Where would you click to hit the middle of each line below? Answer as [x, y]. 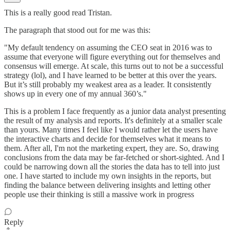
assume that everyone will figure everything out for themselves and [112, 57]
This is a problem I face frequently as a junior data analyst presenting [115, 111]
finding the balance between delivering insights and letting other [107, 185]
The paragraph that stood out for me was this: [77, 30]
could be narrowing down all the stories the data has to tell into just [112, 167]
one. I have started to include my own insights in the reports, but [108, 176]
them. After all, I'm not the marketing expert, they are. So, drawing [111, 148]
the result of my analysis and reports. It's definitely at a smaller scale [113, 121]
